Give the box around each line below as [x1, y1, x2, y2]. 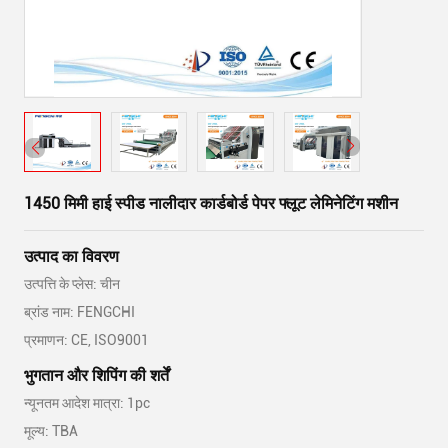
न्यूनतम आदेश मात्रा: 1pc [24, 395, 150, 411]
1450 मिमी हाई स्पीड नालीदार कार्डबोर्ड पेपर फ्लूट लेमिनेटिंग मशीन [24, 194, 398, 213]
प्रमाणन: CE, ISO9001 [24, 332, 149, 348]
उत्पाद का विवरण [24, 247, 119, 266]
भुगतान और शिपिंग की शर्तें [24, 366, 169, 385]
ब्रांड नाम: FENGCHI [24, 304, 135, 320]
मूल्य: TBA [24, 423, 78, 439]
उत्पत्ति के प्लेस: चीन [24, 276, 120, 292]
